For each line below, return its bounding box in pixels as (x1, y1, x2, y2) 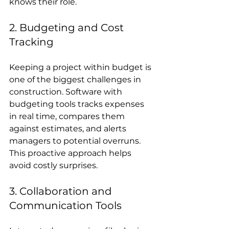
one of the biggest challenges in (9, 74, 143, 84)
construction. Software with (9, 86, 124, 97)
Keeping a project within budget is (9, 62, 153, 72)
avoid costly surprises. (9, 160, 98, 170)
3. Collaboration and (9, 185, 114, 197)
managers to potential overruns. (9, 135, 143, 146)
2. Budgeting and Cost (9, 21, 126, 34)
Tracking (9, 35, 54, 48)
